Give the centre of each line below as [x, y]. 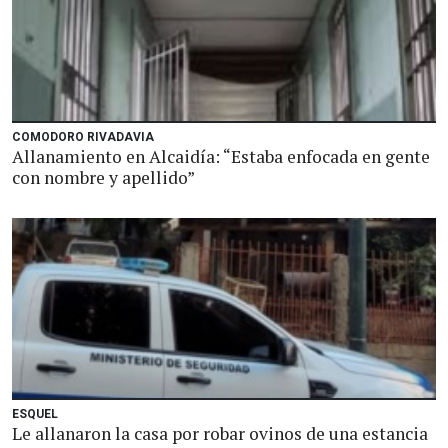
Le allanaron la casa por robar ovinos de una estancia [220, 433]
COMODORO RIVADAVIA [83, 137]
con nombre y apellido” [103, 177]
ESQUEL [35, 414]
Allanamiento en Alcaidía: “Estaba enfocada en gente [221, 156]
